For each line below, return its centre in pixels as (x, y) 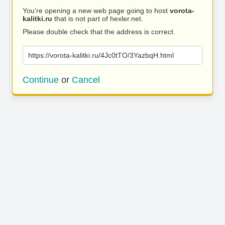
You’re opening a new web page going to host (96, 11)
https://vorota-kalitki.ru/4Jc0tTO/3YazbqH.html (101, 55)
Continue (41, 80)
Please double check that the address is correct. (99, 32)
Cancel (86, 80)
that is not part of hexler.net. (98, 19)
